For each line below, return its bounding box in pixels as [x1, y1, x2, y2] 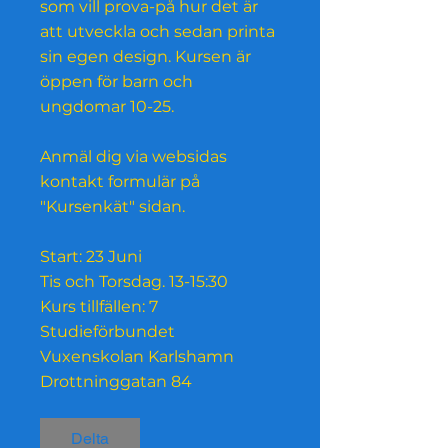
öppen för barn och [40, 72, 193, 92]
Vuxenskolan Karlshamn [40, 347, 234, 367]
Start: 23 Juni [40, 247, 142, 267]
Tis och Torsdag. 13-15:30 [40, 272, 228, 292]
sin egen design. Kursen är [40, 47, 251, 67]
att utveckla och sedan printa [40, 22, 275, 42]
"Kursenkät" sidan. [40, 197, 185, 217]
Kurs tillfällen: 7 [40, 297, 158, 317]
